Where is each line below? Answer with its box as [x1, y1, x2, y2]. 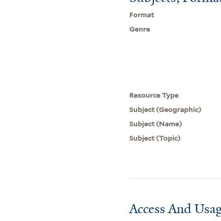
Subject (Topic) [129, 134, 181, 142]
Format [129, 10, 154, 19]
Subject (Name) [129, 119, 183, 128]
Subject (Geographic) [129, 105, 202, 113]
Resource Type [129, 91, 179, 99]
